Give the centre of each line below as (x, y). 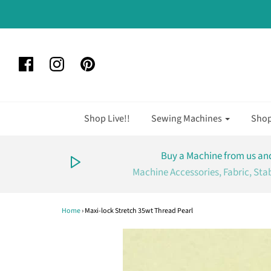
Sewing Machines (187, 119)
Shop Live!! (107, 119)
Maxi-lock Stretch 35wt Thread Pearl (139, 211)
